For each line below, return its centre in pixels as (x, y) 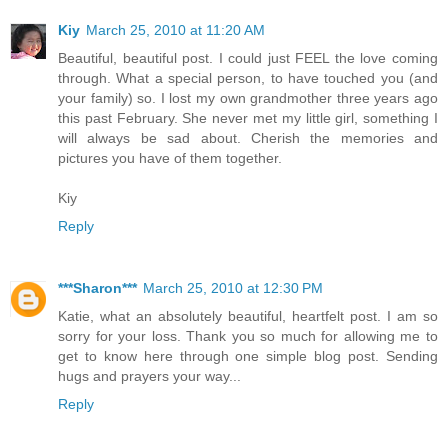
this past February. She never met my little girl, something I (248, 118)
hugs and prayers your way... (149, 376)
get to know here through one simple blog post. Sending (248, 356)
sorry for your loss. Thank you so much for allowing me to (248, 336)
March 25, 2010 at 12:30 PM (233, 288)
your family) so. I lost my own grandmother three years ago (248, 98)
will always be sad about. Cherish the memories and (248, 138)
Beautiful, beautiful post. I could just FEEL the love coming (248, 58)
